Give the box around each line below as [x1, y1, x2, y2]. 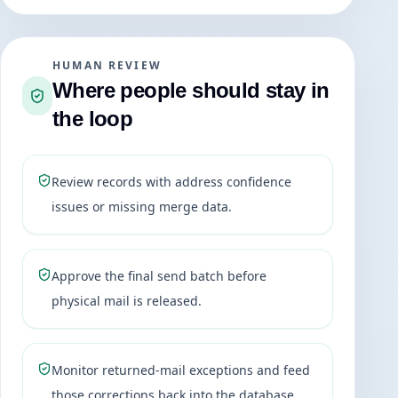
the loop [52, 107, 133, 131]
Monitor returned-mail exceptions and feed [52, 362, 310, 379]
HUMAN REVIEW [52, 58, 162, 74]
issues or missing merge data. [52, 198, 232, 216]
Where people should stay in [52, 78, 330, 103]
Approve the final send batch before [52, 267, 267, 285]
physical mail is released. [52, 292, 202, 310]
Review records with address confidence [52, 173, 291, 191]
